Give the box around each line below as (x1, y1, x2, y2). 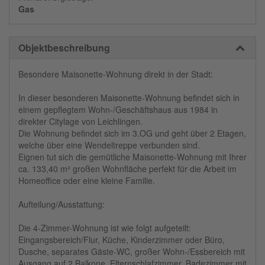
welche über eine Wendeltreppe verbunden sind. (18, 139, 200, 151)
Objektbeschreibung (18, 41, 110, 55)
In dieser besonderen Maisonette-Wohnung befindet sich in (18, 92, 240, 104)
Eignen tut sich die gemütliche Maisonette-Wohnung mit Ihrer (18, 151, 247, 163)
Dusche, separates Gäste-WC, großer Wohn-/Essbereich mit (18, 245, 245, 258)
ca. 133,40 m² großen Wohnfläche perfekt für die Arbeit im (18, 163, 237, 175)
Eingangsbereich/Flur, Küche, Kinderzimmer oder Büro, (18, 234, 225, 246)
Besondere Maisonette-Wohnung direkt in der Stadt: (18, 68, 213, 80)
